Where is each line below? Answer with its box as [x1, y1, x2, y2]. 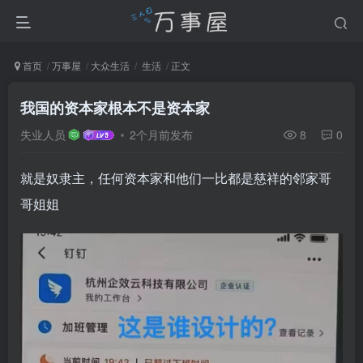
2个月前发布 [130, 126, 194, 143]
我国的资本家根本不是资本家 [20, 97, 210, 118]
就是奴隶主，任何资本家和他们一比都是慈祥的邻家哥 [20, 169, 331, 187]
